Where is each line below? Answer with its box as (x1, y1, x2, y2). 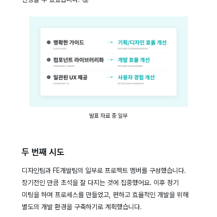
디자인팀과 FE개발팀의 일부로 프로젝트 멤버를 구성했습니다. (21, 166, 186, 174)
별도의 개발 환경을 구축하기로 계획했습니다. (21, 202, 142, 211)
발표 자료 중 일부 (89, 112, 128, 119)
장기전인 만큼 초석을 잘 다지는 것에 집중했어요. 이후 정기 (21, 178, 179, 186)
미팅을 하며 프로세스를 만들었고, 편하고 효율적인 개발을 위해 (21, 190, 188, 199)
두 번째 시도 (21, 146, 64, 157)
